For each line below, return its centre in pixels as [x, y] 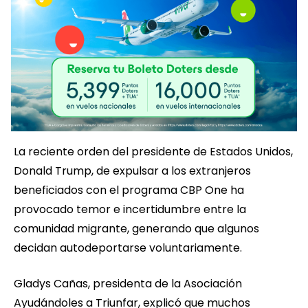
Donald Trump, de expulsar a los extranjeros [132, 171]
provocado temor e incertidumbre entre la [130, 210]
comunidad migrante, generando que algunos [136, 229]
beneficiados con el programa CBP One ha [129, 190]
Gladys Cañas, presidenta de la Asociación [128, 284]
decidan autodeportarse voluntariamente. [128, 248]
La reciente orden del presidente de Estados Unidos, [153, 152]
